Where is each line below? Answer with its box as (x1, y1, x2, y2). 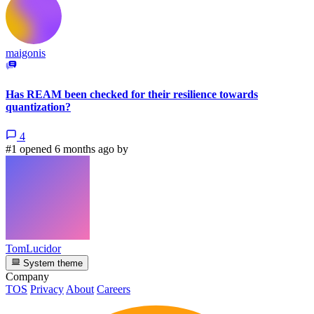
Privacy (30, 282, 64, 295)
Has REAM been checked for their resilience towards (6, 88, 258, 101)
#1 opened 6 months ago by (6, 142, 128, 155)
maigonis (6, 47, 46, 60)
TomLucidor (6, 242, 61, 254)
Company (6, 270, 49, 282)
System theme (20, 257, 83, 268)
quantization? (6, 101, 71, 114)
